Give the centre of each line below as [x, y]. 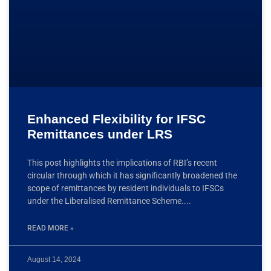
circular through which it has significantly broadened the [132, 175]
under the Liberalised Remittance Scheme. [106, 201]
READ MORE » [51, 228]
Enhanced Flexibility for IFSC [116, 119]
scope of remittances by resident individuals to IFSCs [126, 188]
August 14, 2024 [54, 259]
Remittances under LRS [100, 134]
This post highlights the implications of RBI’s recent [122, 162]
